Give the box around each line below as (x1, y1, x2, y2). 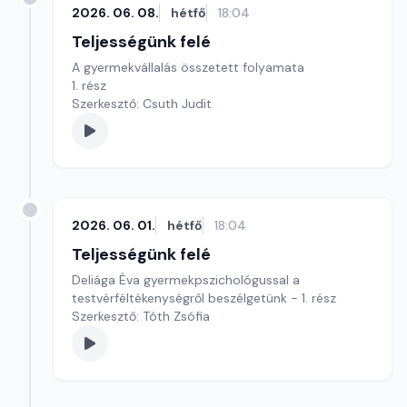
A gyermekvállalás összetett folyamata (72, 59, 308, 75)
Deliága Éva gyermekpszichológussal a (72, 272, 300, 288)
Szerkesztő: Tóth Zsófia (72, 308, 210, 324)
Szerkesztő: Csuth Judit (72, 95, 212, 112)
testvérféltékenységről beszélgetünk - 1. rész (72, 290, 336, 306)
